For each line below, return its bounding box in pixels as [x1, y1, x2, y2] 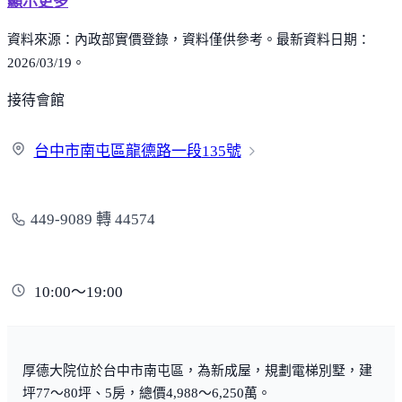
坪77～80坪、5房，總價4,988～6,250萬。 [22, 385, 271, 400]
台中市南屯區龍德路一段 [33, 143, 202, 161]
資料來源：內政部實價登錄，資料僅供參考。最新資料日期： [7, 31, 371, 47]
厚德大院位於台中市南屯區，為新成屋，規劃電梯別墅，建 [22, 363, 372, 378]
